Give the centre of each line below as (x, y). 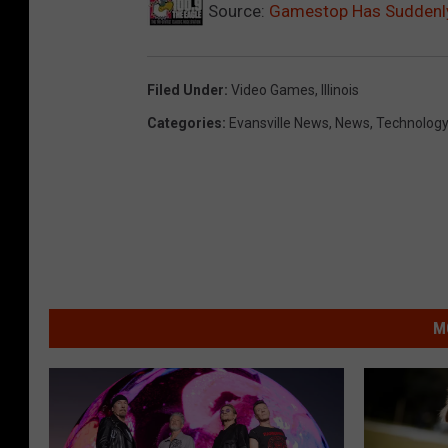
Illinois (340, 90)
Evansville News (279, 123)
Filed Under (185, 90)
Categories (184, 123)
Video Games (273, 90)
